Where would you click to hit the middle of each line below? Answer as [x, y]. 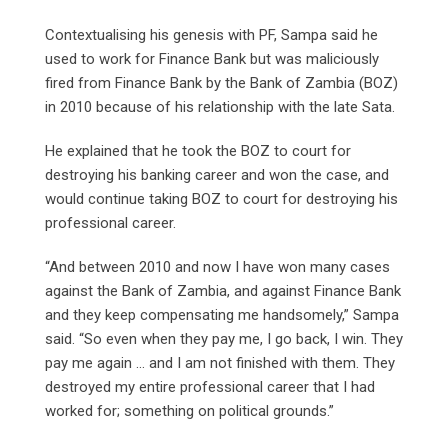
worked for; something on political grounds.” [189, 411]
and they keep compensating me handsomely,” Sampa [222, 315]
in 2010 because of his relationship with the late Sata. [224, 107]
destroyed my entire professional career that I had [210, 387]
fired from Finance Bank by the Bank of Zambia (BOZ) [221, 83]
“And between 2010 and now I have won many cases [217, 267]
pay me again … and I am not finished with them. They [220, 363]
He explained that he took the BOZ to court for [198, 151]
